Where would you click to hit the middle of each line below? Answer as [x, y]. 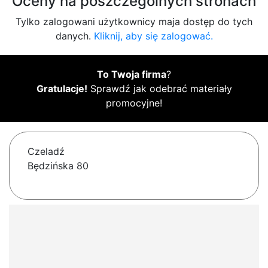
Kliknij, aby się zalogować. [153, 36]
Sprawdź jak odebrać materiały [159, 89]
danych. [74, 36]
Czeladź [46, 152]
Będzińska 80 [58, 166]
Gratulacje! [62, 89]
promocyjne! [134, 103]
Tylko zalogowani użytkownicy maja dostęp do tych [134, 22]
